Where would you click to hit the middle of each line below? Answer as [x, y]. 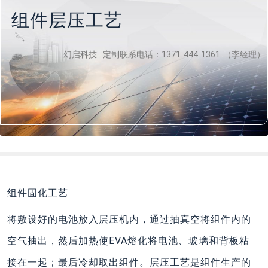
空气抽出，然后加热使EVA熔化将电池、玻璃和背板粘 [128, 241]
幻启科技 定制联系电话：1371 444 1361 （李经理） [164, 54]
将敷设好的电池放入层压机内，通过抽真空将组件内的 [129, 219]
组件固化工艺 [38, 193]
